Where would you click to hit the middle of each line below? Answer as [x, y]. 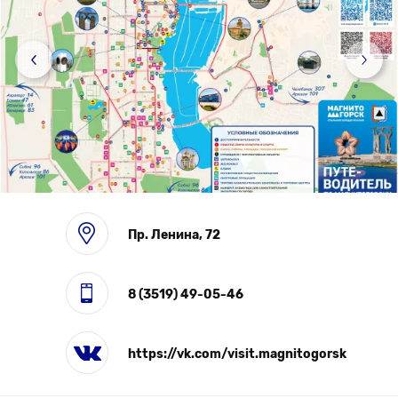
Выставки [52, 45]
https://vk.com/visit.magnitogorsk [237, 354]
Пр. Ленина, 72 [174, 235]
